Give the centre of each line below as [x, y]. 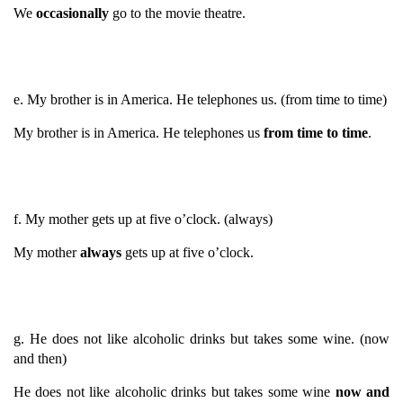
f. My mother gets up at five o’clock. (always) [143, 219]
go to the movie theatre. [177, 13]
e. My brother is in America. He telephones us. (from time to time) [200, 99]
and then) [42, 358]
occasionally [72, 13]
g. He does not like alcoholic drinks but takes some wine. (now [201, 338]
